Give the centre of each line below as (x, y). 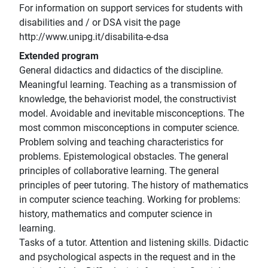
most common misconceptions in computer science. (129, 128)
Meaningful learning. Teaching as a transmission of (128, 85)
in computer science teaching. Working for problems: (130, 200)
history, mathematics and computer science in (116, 214)
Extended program (59, 56)
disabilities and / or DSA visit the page (100, 23)
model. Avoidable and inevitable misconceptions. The (132, 114)
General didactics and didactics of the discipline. (121, 71)
